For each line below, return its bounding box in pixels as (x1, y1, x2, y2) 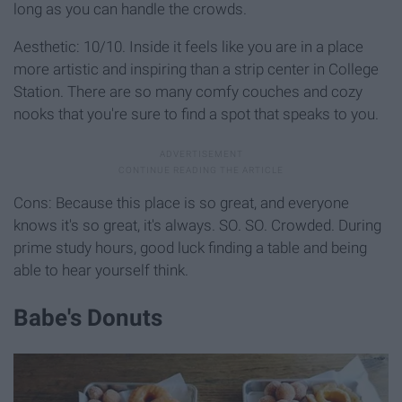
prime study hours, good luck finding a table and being (13, 239, 367, 258)
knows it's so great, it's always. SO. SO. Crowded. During (13, 216, 381, 235)
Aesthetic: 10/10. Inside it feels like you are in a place (13, 38, 363, 57)
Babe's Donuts (13, 304, 162, 332)
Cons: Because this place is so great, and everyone (13, 194, 349, 213)
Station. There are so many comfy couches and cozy (13, 83, 363, 101)
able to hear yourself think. (13, 261, 188, 280)
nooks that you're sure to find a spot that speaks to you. (13, 105, 379, 124)
